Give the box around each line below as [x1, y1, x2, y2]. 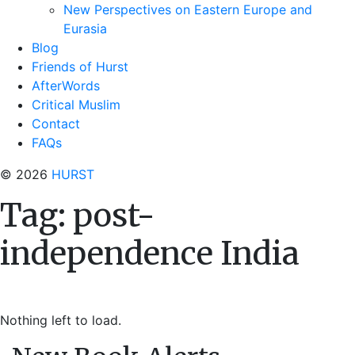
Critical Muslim [32, 97, 120, 113]
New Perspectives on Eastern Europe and [63, 2, 312, 17]
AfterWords [32, 78, 100, 94]
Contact [32, 116, 80, 132]
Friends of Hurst [32, 59, 128, 74]
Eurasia [63, 21, 107, 36]
